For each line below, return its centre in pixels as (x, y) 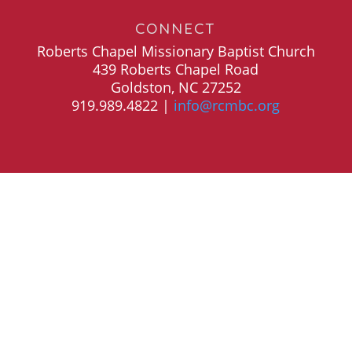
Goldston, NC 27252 (176, 87)
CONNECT (176, 28)
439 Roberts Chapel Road (176, 69)
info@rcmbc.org (227, 105)
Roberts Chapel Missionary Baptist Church (176, 51)
